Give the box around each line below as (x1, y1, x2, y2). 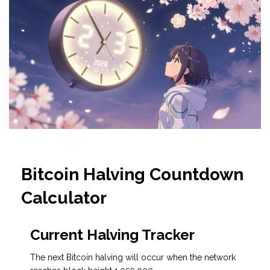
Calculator (21, 188, 107, 209)
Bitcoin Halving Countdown (21, 165, 243, 185)
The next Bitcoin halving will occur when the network (30, 253, 236, 263)
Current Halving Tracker (30, 226, 195, 244)
